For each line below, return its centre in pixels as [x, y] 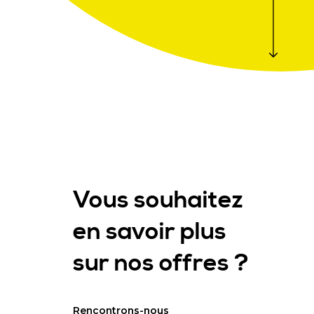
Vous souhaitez [158, 200]
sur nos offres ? [161, 264]
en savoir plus [150, 232]
